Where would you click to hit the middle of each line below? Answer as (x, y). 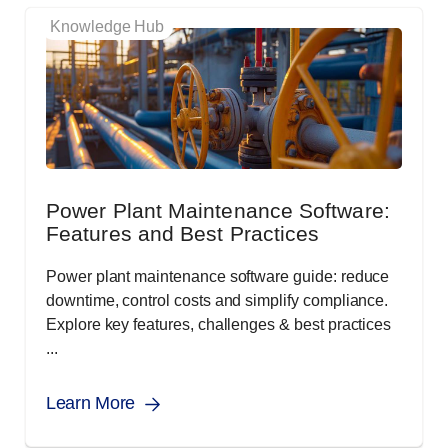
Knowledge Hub (107, 27)
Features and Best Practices (183, 234)
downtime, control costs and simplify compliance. (217, 301)
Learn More (90, 403)
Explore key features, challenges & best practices (219, 325)
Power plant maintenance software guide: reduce (218, 277)
